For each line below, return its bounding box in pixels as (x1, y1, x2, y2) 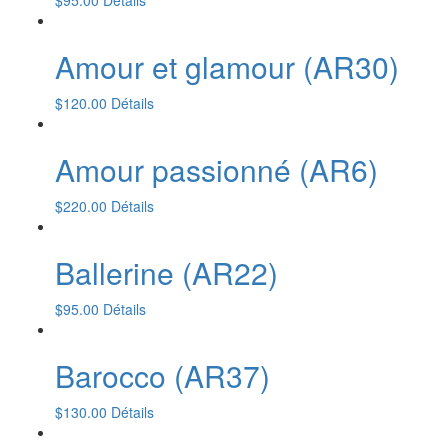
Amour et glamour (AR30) (55, 45, 399, 89)
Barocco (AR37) (55, 354, 270, 398)
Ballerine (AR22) (55, 251, 278, 295)
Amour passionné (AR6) (55, 148, 378, 192)
